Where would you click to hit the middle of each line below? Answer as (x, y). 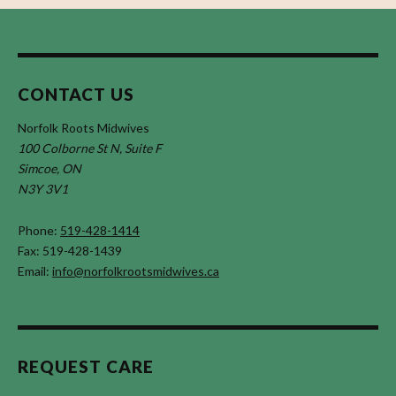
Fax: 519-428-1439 (70, 250)
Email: (35, 270)
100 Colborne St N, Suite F (90, 148)
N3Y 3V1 (43, 188)
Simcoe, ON (49, 168)
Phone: (39, 230)
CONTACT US (76, 94)
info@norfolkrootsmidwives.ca (136, 270)
